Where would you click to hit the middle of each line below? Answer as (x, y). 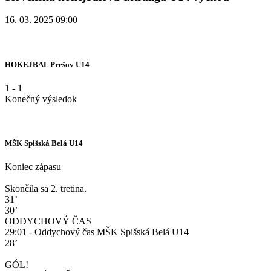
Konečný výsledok (41, 99)
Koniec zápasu (33, 167)
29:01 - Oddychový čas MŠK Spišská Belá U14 (97, 232)
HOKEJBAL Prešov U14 (47, 64)
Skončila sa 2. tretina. (46, 189)
